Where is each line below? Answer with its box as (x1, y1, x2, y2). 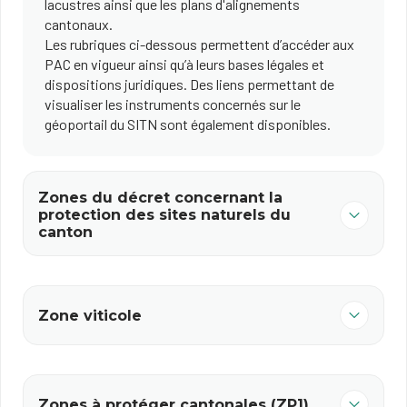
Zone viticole (38, 306, 142, 324)
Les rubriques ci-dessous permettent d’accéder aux (45, 35, 354, 53)
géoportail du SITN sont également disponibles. (45, 115, 331, 133)
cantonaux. (45, 15, 113, 33)
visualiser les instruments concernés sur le (45, 95, 301, 113)
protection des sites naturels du (38, 206, 291, 223)
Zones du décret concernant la (38, 189, 283, 206)
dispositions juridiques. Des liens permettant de (45, 75, 334, 93)
